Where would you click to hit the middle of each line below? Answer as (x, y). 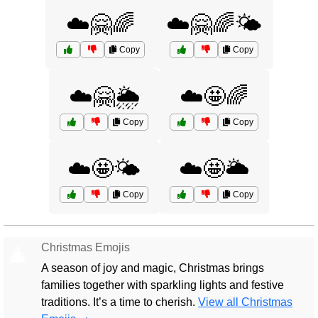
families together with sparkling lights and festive (163, 285)
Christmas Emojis (86, 247)
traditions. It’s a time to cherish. (120, 302)
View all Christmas (245, 302)
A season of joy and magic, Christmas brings (153, 268)
